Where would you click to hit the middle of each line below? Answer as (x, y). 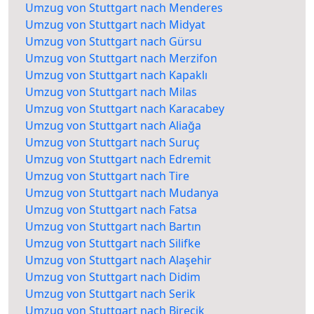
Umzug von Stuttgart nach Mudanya (122, 193)
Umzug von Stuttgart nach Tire (107, 176)
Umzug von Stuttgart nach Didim (113, 277)
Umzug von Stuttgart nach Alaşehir (118, 260)
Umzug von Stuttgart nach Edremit (118, 159)
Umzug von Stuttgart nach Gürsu (114, 42)
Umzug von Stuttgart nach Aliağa (113, 126)
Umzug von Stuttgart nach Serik (110, 294)
